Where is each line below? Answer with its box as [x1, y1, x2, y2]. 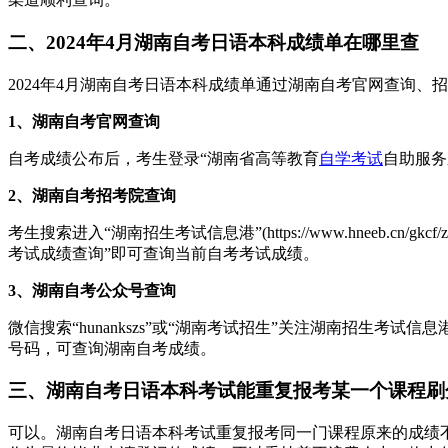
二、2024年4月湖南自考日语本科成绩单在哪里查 [8, 32, 419, 54]
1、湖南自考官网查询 [8, 112, 160, 130]
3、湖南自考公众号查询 [8, 281, 176, 299]
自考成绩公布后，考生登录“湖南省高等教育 [8, 149, 319, 167]
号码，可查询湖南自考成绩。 [8, 339, 216, 357]
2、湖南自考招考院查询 [8, 186, 176, 204]
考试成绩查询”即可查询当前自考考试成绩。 [8, 244, 319, 262]
